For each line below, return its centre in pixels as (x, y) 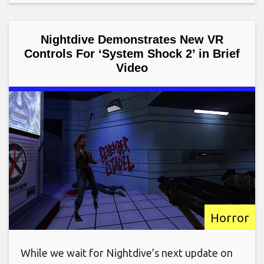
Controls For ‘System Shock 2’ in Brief (132, 53)
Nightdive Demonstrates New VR (132, 39)
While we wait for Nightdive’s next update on (127, 253)
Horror (230, 217)
